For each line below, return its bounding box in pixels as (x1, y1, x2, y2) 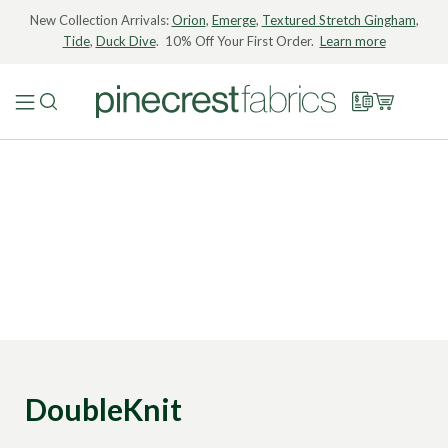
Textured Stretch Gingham (261, 12, 416, 28)
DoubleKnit (25, 391, 182, 427)
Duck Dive (95, 33, 156, 49)
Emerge (211, 12, 256, 28)
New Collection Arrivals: (29, 12, 172, 28)
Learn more (319, 33, 386, 49)
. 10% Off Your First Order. (155, 33, 320, 49)
